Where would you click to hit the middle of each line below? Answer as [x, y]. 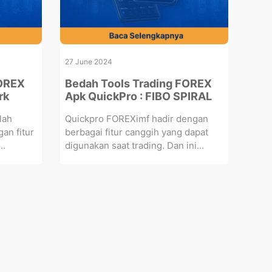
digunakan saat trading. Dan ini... [134, 145]
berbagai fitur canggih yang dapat [136, 132]
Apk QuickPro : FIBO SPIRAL [138, 96]
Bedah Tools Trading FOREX [138, 83]
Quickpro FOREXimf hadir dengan [136, 118]
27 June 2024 [88, 61]
